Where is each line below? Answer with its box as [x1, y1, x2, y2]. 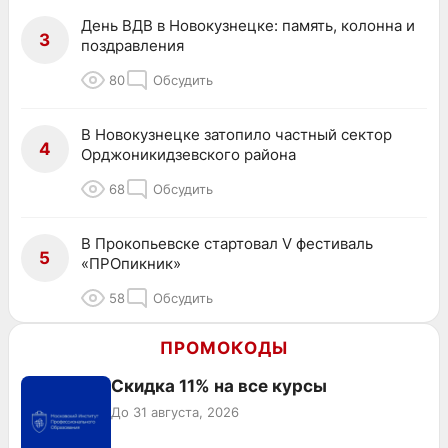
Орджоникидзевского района [81, 145, 296, 165]
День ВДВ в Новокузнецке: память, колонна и [81, 16, 415, 36]
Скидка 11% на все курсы [111, 376, 327, 397]
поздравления [81, 36, 184, 56]
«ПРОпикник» [81, 254, 181, 274]
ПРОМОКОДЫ [160, 338, 288, 359]
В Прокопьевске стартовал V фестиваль [81, 234, 373, 254]
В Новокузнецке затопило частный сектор [81, 125, 392, 145]
